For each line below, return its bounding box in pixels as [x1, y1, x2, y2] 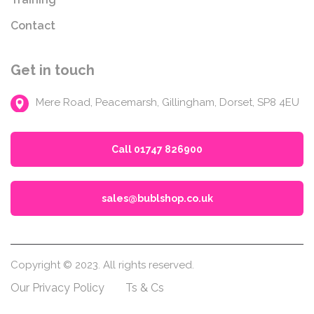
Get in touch [11, 62, 95, 79]
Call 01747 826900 [111, 143, 203, 155]
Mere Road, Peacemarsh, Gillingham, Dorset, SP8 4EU [36, 96, 299, 109]
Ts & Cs [125, 280, 164, 294]
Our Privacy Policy [11, 280, 104, 294]
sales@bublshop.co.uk [101, 192, 213, 204]
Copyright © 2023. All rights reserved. [11, 258, 194, 271]
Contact [11, 19, 55, 33]
